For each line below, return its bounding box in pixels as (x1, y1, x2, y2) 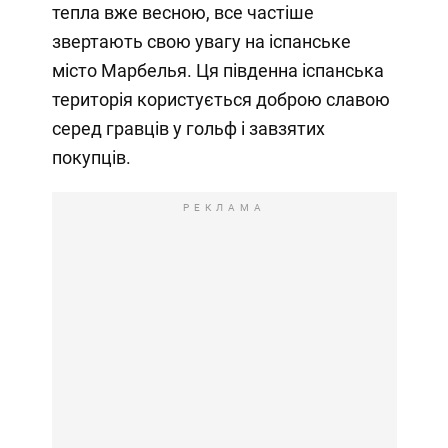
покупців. (51, 146, 131, 168)
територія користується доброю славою (51, 88, 390, 110)
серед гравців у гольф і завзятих (51, 117, 325, 139)
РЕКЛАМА (182, 201, 266, 213)
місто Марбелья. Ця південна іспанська (51, 59, 384, 81)
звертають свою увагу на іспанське (51, 30, 351, 52)
